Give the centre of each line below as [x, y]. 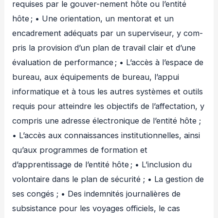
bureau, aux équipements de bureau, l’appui [96, 77]
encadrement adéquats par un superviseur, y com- [108, 33]
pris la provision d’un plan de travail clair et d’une [104, 47]
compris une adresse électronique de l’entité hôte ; [107, 120]
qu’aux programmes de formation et [80, 150]
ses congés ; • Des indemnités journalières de [97, 193]
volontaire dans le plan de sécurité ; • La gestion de [108, 179]
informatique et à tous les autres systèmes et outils [108, 91]
